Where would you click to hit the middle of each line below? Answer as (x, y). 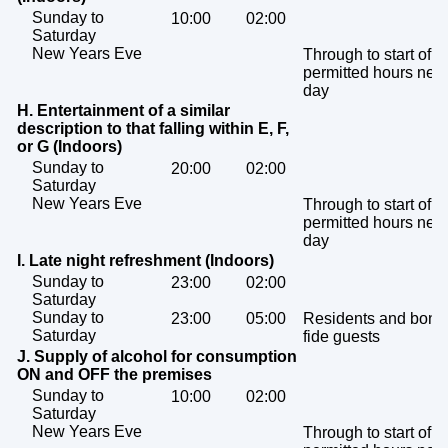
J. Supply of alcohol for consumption (157, 357)
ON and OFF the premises (114, 375)
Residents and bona (374, 319)
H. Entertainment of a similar (123, 111)
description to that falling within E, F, (153, 129)
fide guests (341, 337)
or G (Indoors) (69, 147)
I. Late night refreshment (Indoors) (145, 261)
